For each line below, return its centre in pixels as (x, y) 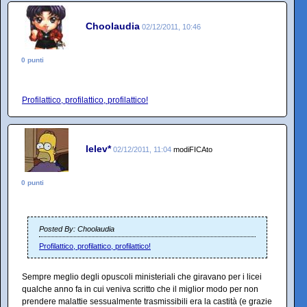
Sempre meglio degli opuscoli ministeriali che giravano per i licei (142, 277)
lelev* (98, 148)
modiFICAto (193, 149)
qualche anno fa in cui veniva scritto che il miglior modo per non (140, 289)
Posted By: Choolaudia (77, 229)
